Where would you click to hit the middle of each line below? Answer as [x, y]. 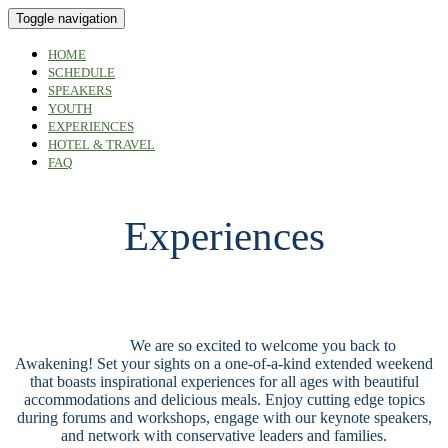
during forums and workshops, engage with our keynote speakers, [224, 417]
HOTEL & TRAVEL [101, 144]
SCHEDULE [81, 72]
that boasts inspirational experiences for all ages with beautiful [224, 381]
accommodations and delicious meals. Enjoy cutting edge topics [224, 399]
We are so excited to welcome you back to [262, 345]
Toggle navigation [66, 18]
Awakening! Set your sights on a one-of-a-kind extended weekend [224, 363]
